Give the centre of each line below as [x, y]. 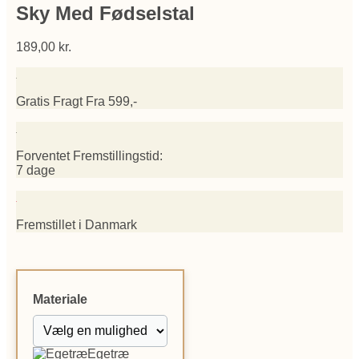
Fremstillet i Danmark [77, 225]
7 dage [36, 171]
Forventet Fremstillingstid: [89, 156]
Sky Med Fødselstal [105, 13]
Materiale [60, 300]
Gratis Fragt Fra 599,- [77, 102]
